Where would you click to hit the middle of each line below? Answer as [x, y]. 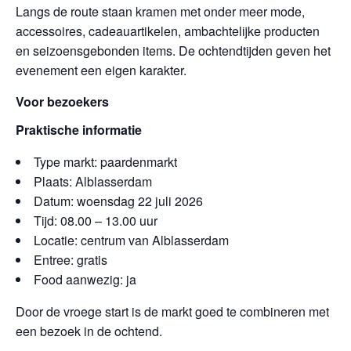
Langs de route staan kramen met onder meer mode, [160, 11]
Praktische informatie [79, 130]
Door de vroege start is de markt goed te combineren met [172, 311]
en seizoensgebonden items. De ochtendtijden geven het [173, 51]
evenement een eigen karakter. [101, 70]
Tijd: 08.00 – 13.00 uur [96, 221]
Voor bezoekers [62, 101]
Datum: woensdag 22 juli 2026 [118, 201]
